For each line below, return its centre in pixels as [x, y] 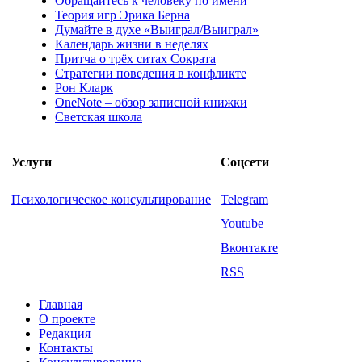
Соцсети [245, 162]
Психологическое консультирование [111, 199]
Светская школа [99, 116]
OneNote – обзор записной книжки [151, 102]
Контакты [66, 347]
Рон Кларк [84, 87]
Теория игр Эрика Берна [122, 15]
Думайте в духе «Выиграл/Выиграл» [157, 29]
